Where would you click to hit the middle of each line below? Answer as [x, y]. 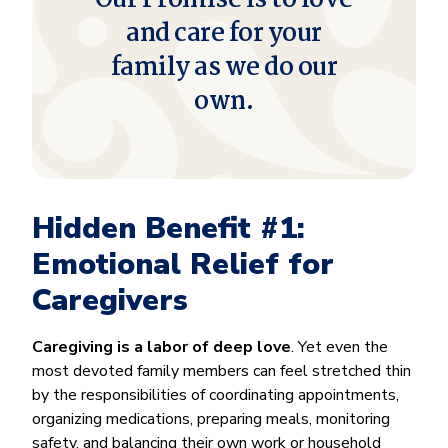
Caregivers [110, 300]
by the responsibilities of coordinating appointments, [215, 394]
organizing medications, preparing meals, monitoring [211, 418]
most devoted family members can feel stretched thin [221, 370]
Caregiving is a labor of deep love [161, 346]
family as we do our [224, 67]
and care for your [224, 33]
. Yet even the [339, 346]
